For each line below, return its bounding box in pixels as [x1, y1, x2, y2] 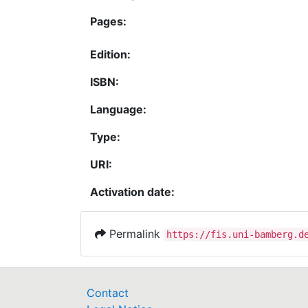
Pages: [90, 14, 126, 28]
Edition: [90, 47, 131, 61]
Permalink [106, 227, 164, 241]
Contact [87, 286, 129, 300]
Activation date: [90, 185, 175, 199]
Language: [90, 102, 146, 116]
